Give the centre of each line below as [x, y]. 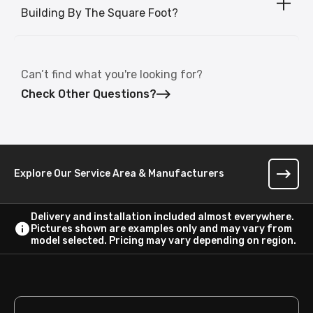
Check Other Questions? [89, 94]
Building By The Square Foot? [100, 13]
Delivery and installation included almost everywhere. [162, 217]
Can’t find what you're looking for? [112, 74]
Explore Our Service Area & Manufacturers [119, 173]
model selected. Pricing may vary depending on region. [163, 240]
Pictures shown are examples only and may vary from [161, 228]
